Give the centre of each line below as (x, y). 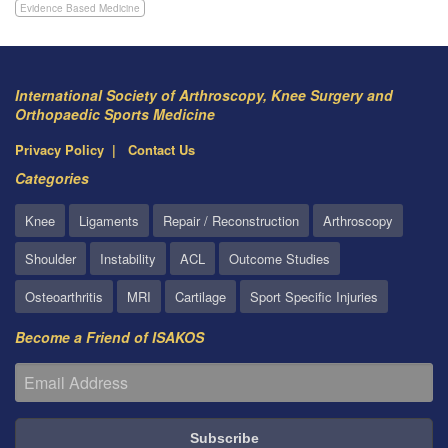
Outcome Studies (279, 259)
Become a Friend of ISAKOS (109, 337)
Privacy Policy (59, 150)
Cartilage (200, 297)
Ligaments (109, 221)
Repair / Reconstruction (231, 221)
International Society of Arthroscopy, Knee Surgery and (204, 95)
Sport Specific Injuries (314, 297)
